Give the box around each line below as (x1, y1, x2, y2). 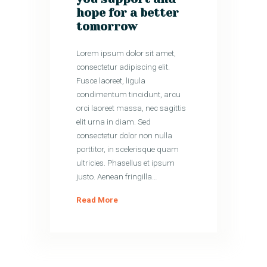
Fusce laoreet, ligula (76, 76, 146, 86)
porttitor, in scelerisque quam (76, 145, 179, 154)
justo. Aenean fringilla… (76, 172, 158, 182)
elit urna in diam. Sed (76, 117, 151, 127)
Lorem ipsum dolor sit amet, (76, 49, 176, 58)
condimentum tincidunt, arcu (76, 90, 181, 100)
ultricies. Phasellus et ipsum (76, 159, 175, 168)
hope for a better (76, 6, 179, 20)
